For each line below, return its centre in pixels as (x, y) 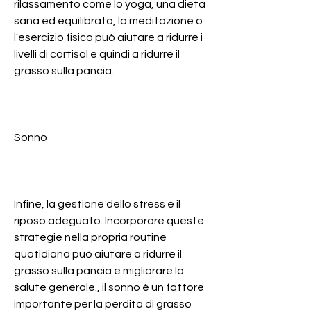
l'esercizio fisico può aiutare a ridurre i (108, 37)
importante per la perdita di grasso (103, 304)
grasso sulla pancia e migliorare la (99, 270)
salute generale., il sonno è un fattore (109, 287)
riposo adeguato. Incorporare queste (109, 220)
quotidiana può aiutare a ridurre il (98, 254)
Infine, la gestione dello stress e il (97, 204)
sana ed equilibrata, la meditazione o (108, 20)
